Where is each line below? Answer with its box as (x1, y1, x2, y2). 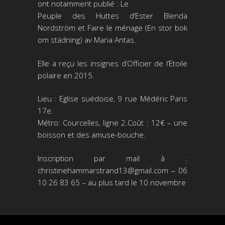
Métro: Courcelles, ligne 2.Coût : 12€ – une (37, 118, 188, 128)
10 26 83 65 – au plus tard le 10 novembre (37, 177, 186, 187)
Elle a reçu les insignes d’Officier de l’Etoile (37, 58, 188, 68)
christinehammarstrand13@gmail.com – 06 (37, 165, 188, 175)
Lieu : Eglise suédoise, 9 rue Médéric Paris (37, 93, 188, 104)
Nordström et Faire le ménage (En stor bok (37, 23, 188, 33)
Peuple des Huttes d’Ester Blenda (37, 11, 188, 21)
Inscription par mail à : (37, 153, 188, 163)
